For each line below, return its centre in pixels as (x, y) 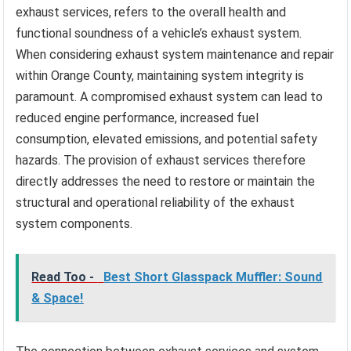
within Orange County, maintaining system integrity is (160, 75)
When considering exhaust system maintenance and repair (175, 54)
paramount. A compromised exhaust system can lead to (170, 96)
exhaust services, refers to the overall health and (151, 12)
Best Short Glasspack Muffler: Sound (213, 277)
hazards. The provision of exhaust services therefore (161, 160)
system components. (74, 223)
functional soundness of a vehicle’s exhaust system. (159, 33)
